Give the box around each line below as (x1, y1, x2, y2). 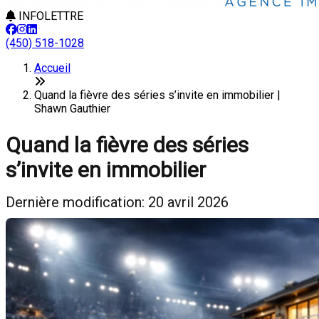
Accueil (34, 61, 70, 75)
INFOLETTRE (16, 9, 83, 23)
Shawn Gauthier (34, 102, 110, 115)
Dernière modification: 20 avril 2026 (6, 194, 229, 211)
